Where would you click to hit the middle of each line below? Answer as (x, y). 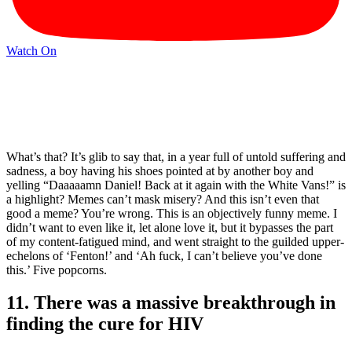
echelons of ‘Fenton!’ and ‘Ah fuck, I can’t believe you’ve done (164, 255)
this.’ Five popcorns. (57, 269)
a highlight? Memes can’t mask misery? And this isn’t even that (163, 199)
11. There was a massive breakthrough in (171, 303)
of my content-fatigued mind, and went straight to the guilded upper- (175, 241)
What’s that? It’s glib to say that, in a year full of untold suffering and (176, 156)
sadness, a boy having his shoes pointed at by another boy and (160, 170)
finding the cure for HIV (105, 324)
